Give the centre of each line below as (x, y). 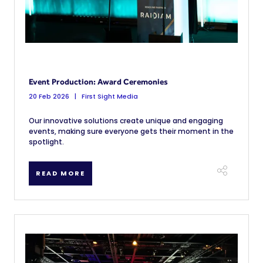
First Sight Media (109, 96)
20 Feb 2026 (49, 96)
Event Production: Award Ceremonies (98, 82)
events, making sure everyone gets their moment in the (131, 131)
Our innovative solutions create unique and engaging (126, 121)
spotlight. (46, 142)
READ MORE (60, 173)
